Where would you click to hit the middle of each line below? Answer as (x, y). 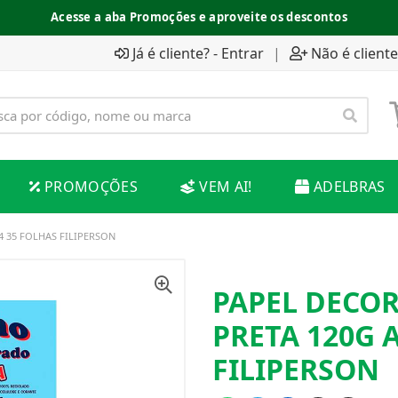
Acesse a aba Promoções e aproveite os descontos (199, 17)
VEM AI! (226, 187)
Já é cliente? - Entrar (198, 53)
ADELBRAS (349, 187)
